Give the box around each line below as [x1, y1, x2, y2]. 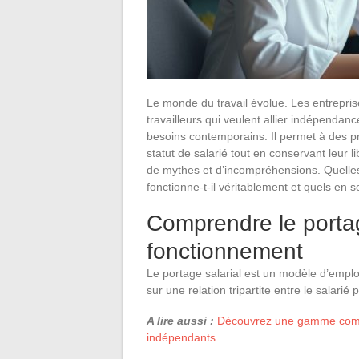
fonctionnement [147, 238, 303, 264]
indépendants [147, 330, 216, 344]
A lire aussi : [147, 313, 214, 327]
